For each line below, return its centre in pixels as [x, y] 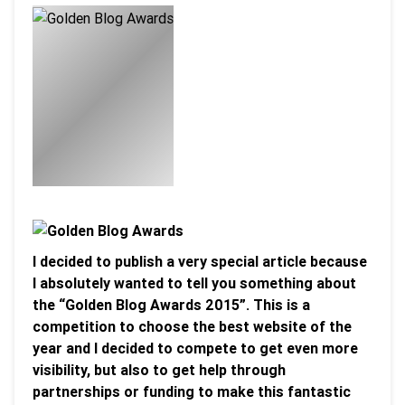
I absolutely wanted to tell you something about [194, 283]
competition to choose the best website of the [192, 326]
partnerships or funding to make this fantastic [192, 391]
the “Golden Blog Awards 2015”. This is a [171, 305]
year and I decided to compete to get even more [195, 348]
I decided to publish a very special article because [200, 261]
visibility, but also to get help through [159, 370]
